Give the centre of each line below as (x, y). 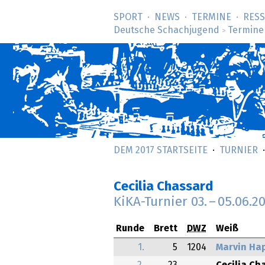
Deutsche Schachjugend (167, 30)
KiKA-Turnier (152, 202)
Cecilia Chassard (163, 187)
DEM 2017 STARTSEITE (161, 150)
